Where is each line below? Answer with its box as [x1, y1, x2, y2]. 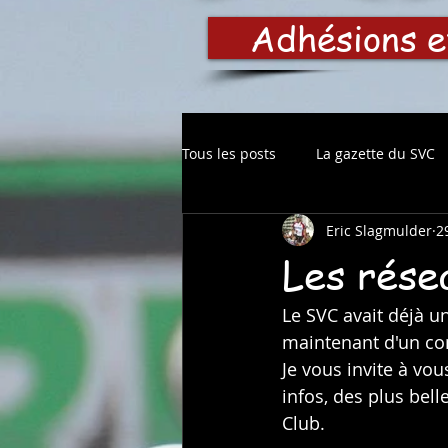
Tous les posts [182, 143, 276, 163]
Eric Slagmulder [326, 220, 432, 240]
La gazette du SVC [316, 143, 435, 163]
